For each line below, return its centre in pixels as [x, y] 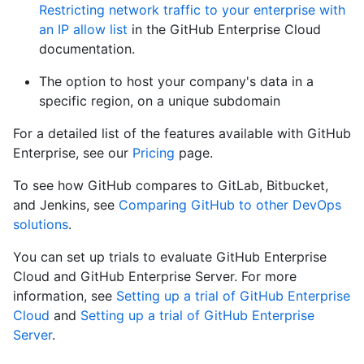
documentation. [87, 49]
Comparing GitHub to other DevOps [230, 205]
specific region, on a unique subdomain [160, 101]
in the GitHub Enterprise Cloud [224, 30]
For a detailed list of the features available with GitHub [182, 134]
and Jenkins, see [66, 205]
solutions [41, 225]
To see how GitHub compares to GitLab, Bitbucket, [171, 186]
